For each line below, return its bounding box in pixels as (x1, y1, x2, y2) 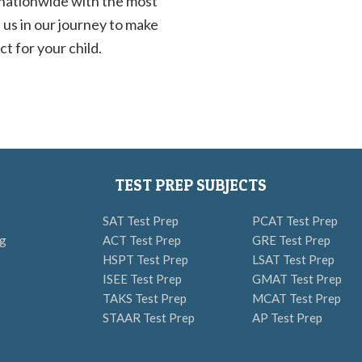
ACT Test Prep (103, 233, 181, 247)
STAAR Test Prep (103, 310, 195, 325)
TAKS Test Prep (103, 291, 187, 305)
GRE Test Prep (252, 233, 330, 247)
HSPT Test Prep (103, 252, 188, 267)
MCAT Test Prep (252, 291, 341, 305)
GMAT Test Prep (252, 271, 342, 286)
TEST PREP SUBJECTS (115, 176, 267, 195)
